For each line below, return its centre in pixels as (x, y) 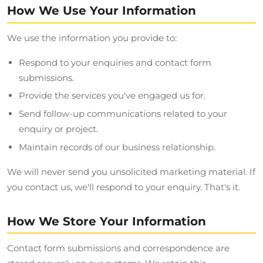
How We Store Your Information (107, 221)
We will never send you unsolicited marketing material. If (131, 171)
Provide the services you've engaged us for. (112, 96)
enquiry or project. (58, 129)
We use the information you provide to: (92, 38)
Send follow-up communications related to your (123, 114)
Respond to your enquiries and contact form (115, 62)
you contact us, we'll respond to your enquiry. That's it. (124, 187)
